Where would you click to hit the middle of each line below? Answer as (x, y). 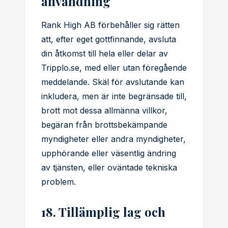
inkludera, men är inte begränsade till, (114, 96)
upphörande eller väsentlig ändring (109, 153)
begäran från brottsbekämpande (104, 125)
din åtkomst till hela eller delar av (105, 53)
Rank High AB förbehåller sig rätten (110, 25)
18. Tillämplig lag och (103, 212)
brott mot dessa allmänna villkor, (104, 110)
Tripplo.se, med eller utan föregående (114, 68)
